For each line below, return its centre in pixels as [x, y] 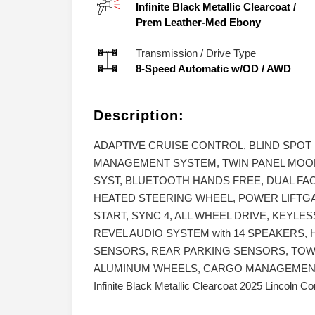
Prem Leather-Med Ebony [198, 22]
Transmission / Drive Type [196, 53]
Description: [139, 116]
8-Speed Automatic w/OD [197, 69]
